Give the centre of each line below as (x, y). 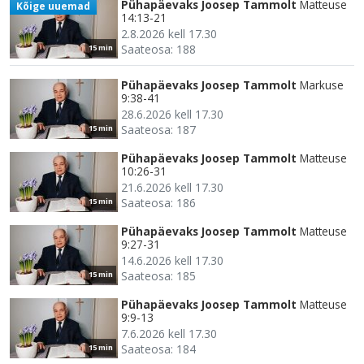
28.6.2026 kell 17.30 (172, 114)
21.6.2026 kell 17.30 (172, 187)
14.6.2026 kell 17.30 (172, 260)
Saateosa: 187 (158, 129)
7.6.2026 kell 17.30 (169, 333)
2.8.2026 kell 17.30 (169, 33)
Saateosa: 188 (158, 49)
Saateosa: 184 (158, 349)
